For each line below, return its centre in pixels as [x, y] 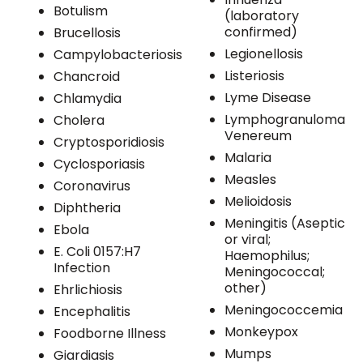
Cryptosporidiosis [109, 143]
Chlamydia [88, 99]
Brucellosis [87, 33]
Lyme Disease [268, 98]
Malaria [248, 158]
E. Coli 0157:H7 [97, 252]
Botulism [81, 11]
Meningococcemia [284, 310]
